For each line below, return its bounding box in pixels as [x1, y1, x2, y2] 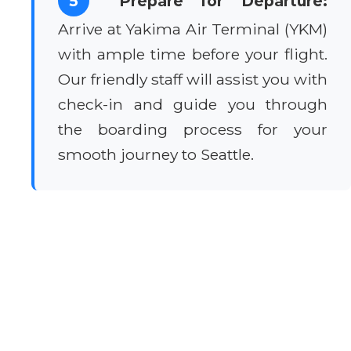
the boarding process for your [58, 119, 327, 139]
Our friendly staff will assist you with [58, 69, 327, 89]
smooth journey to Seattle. [58, 144, 254, 164]
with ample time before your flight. [58, 44, 327, 63]
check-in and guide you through [58, 94, 327, 114]
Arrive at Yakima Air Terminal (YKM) [58, 19, 327, 38]
